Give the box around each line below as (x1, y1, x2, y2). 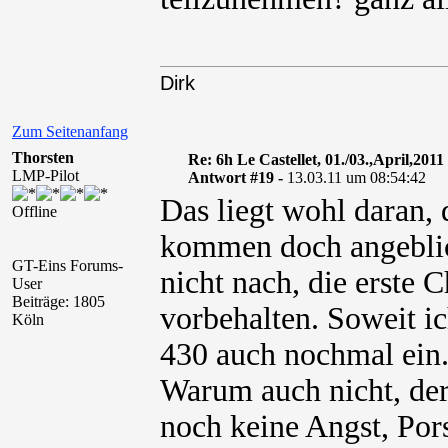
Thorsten (12, 149, 74, 166)
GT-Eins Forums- (12, 257, 123, 274)
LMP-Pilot (12, 167, 79, 184)
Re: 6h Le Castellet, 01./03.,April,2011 (187, 151, 444, 168)
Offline (12, 203, 57, 220)
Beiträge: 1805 (12, 293, 105, 310)
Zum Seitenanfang (12, 123, 128, 140)
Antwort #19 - (187, 169, 287, 186)
